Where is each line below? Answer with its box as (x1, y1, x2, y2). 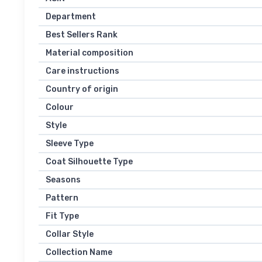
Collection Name (46, 247, 112, 258)
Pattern (46, 193, 78, 204)
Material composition (46, 48, 133, 58)
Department (46, 12, 96, 22)
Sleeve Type (46, 139, 94, 149)
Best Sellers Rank (46, 30, 118, 40)
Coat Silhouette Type (46, 157, 133, 167)
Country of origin (46, 84, 118, 95)
